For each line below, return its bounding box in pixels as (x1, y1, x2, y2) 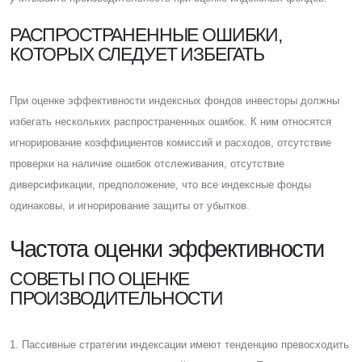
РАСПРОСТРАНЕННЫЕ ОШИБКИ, (10, 23, 282, 45)
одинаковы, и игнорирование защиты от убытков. (10, 199, 250, 212)
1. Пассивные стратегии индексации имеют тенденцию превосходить (10, 338, 349, 351)
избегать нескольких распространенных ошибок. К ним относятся (10, 115, 331, 128)
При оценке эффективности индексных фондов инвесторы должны (10, 94, 339, 107)
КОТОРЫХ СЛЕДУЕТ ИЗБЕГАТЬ (10, 43, 264, 65)
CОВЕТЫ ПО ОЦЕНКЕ (10, 267, 190, 289)
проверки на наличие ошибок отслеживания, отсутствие (10, 157, 284, 170)
